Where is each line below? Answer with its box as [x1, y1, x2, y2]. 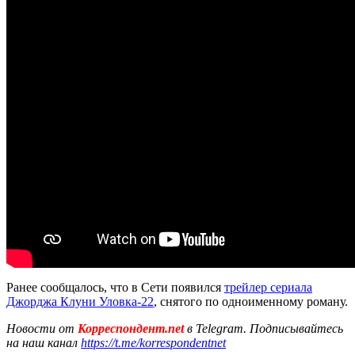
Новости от [6, 321, 74, 335]
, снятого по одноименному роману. [154, 294, 348, 308]
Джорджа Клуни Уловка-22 [6, 294, 154, 308]
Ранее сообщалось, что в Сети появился [6, 280, 224, 294]
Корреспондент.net [74, 321, 187, 335]
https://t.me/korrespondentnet [81, 335, 226, 349]
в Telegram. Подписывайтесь [187, 321, 343, 335]
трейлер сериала [224, 280, 312, 294]
